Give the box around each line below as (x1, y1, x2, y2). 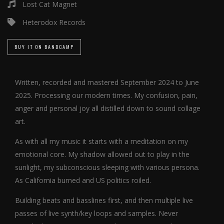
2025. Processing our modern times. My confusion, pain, (15, 90, 197, 100)
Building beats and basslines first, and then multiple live (15, 195, 193, 205)
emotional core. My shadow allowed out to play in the (15, 149, 189, 159)
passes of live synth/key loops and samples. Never (15, 208, 178, 218)
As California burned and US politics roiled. (15, 175, 151, 185)
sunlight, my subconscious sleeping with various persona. (15, 162, 199, 172)
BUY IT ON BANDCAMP (14, 43, 74, 50)
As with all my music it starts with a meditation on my (15, 136, 188, 146)
